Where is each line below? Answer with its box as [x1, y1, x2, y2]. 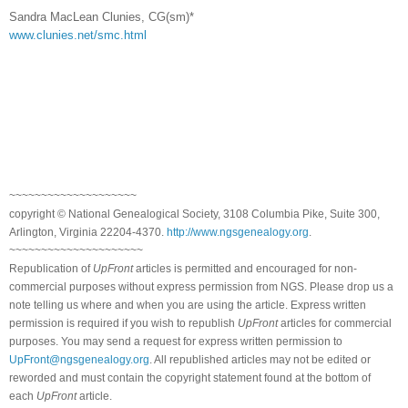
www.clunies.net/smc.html [9, 27, 147, 42]
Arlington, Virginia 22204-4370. [9, 225, 167, 239]
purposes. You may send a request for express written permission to [9, 334, 342, 348]
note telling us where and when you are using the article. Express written [9, 298, 366, 311]
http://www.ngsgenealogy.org [167, 225, 309, 239]
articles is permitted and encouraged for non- [133, 261, 357, 275]
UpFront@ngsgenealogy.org [9, 352, 149, 366]
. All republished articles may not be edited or [149, 352, 371, 366]
